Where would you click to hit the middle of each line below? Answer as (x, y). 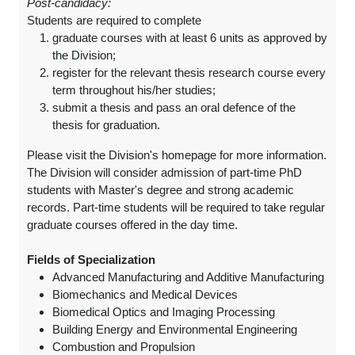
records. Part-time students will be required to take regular (176, 207)
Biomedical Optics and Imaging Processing (164, 312)
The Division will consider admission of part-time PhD (164, 172)
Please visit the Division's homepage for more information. (177, 155)
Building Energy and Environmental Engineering (175, 329)
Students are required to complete (114, 20)
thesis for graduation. (106, 125)
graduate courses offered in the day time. (134, 225)
